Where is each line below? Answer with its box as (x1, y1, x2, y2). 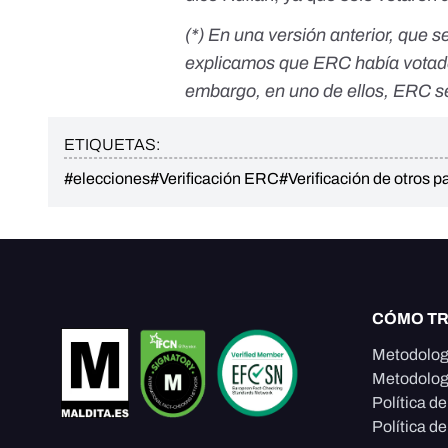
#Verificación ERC (150, 170, 279, 188)
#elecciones (64, 170, 150, 188)
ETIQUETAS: (64, 136, 160, 154)
